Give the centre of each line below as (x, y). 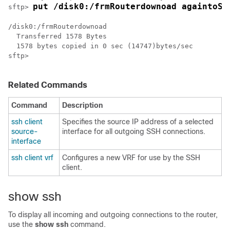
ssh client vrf (32, 158)
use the (22, 224)
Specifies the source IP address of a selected (138, 122)
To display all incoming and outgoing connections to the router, (113, 215)
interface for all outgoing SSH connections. (134, 131)
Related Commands (48, 85)
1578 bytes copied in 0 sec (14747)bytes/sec (101, 46)
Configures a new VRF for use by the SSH (131, 158)
